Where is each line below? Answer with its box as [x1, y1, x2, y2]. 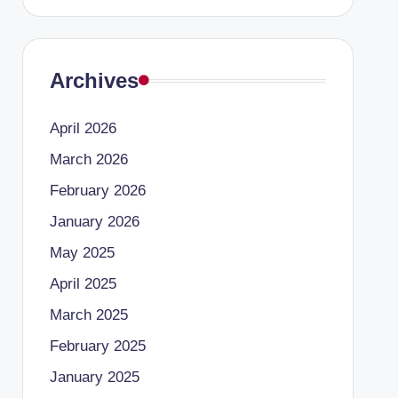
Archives [49, 68, 139, 92]
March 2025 [49, 306, 128, 323]
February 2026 [49, 182, 146, 199]
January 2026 [49, 213, 139, 230]
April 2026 [49, 120, 116, 137]
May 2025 [49, 244, 115, 261]
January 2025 [49, 369, 139, 386]
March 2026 [49, 151, 128, 168]
